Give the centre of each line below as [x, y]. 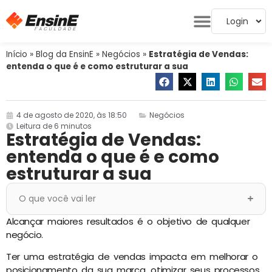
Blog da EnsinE [65, 54]
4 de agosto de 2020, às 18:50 [72, 115]
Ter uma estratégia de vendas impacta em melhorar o [132, 257]
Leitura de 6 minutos [54, 126]
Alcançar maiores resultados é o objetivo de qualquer [128, 221]
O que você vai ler [57, 198]
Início [17, 54]
